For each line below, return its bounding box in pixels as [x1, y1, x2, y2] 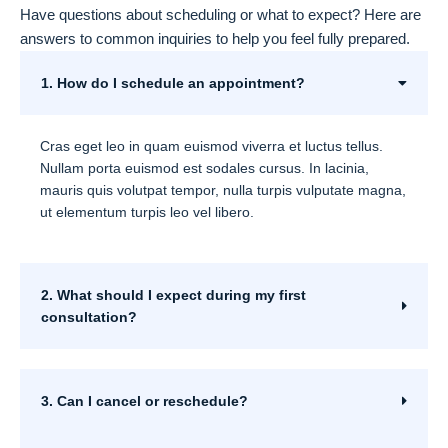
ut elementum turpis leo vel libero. [40, 204, 254, 220]
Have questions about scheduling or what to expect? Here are [20, 6, 421, 23]
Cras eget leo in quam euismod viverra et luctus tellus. [40, 138, 383, 154]
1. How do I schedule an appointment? [41, 75, 305, 91]
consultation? [41, 309, 137, 325]
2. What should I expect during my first [41, 287, 306, 303]
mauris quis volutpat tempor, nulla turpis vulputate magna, [40, 182, 406, 198]
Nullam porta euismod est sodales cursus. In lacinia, [40, 160, 369, 176]
